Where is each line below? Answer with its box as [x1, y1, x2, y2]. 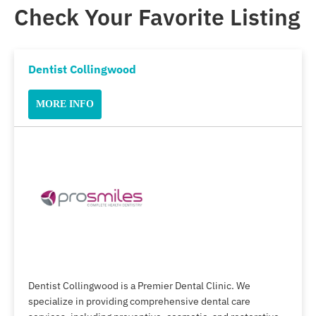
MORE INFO [36, 99, 94, 109]
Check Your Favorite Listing [14, 2, 300, 32]
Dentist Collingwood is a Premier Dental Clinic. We [28, 279, 250, 292]
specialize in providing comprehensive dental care [28, 295, 250, 308]
